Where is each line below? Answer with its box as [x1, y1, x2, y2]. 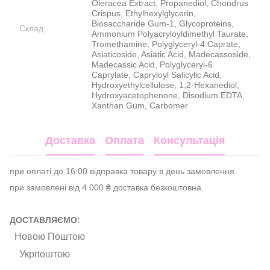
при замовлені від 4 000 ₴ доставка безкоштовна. [10, 182, 204, 192]
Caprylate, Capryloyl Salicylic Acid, [92, 69, 222, 80]
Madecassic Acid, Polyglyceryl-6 [92, 59, 213, 69]
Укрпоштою [19, 248, 70, 259]
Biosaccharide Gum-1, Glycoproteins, [92, 18, 234, 28]
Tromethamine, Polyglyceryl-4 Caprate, [92, 39, 240, 49]
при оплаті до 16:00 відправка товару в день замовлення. [10, 166, 239, 176]
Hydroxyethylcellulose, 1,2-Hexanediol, [92, 80, 239, 90]
